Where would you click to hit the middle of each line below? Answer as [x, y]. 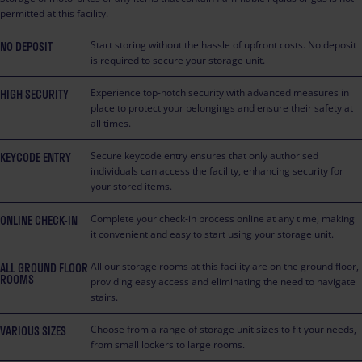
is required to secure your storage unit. [178, 60]
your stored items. [131, 186]
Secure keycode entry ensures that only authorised [204, 156]
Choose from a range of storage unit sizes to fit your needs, [223, 329]
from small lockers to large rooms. [168, 345]
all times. [111, 123]
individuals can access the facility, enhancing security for [217, 171]
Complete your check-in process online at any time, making [223, 219]
